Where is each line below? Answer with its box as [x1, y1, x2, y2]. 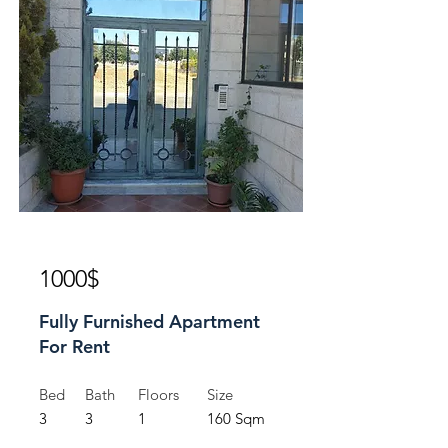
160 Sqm [207, 409, 265, 428]
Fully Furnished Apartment [39, 310, 260, 333]
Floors [138, 385, 179, 404]
